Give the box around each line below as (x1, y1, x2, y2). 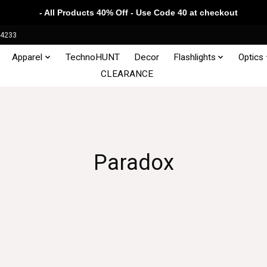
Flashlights (173, 51, 216, 63)
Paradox (93, 149, 174, 175)
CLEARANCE (100, 68, 153, 79)
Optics (238, 51, 264, 63)
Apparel (12, 51, 43, 63)
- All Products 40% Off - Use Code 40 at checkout (29, 8, 238, 17)
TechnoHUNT (65, 51, 120, 63)
